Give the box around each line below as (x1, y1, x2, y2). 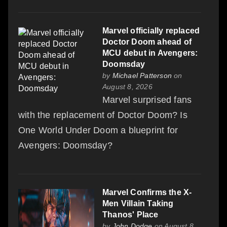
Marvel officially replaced (102, 26, 200, 35)
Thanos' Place (102, 210, 159, 219)
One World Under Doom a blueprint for (18, 125, 178, 135)
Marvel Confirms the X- (102, 187, 192, 197)
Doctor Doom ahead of (102, 37, 192, 46)
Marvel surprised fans (102, 94, 192, 105)
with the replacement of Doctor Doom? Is (18, 109, 187, 120)
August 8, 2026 (102, 82, 153, 91)
